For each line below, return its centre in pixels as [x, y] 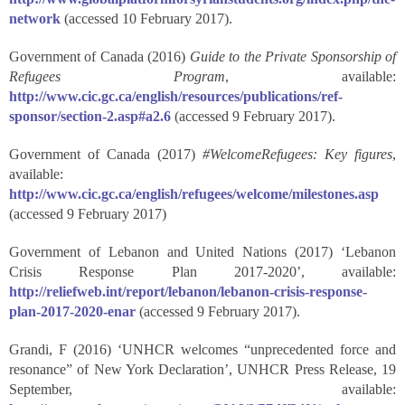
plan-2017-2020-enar [72, 311]
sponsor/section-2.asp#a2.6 [90, 116]
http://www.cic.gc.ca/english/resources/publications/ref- [176, 96]
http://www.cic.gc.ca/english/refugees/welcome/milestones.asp [194, 194]
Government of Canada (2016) [99, 57]
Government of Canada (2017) [106, 154]
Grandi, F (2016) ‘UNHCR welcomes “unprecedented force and [202, 349]
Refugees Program [117, 76]
